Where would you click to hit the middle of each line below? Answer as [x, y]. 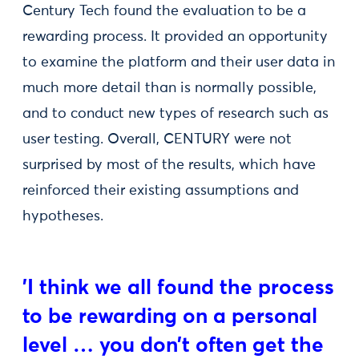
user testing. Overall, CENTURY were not [157, 139]
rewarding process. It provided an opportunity [175, 37]
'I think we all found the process [178, 288]
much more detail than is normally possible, [169, 88]
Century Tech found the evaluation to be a [164, 11]
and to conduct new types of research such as [175, 114]
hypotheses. [63, 216]
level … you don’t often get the [173, 346]
